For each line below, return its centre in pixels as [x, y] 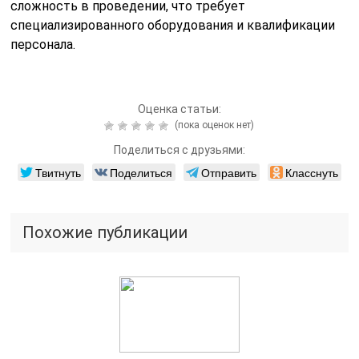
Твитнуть [58, 172]
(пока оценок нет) [214, 125]
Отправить [228, 172]
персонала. [43, 44]
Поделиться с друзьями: [179, 150]
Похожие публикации [105, 232]
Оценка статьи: [179, 109]
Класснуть [311, 172]
